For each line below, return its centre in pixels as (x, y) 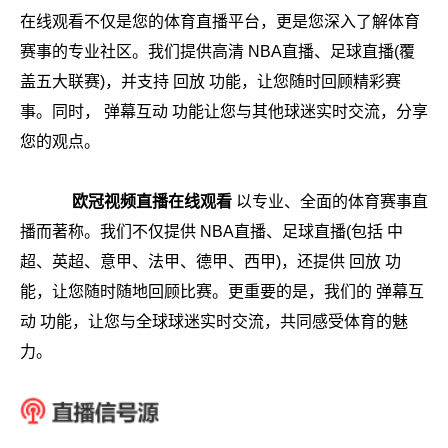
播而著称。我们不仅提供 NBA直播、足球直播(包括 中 (211, 232)
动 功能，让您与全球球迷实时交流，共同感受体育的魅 (214, 322)
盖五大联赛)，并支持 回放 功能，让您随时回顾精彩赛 (210, 82)
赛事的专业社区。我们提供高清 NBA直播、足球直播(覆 (217, 52)
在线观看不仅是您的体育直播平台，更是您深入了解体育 (220, 22)
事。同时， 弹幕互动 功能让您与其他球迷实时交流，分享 (224, 112)
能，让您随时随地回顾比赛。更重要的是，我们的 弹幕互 (222, 292)
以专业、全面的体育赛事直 (330, 202)
